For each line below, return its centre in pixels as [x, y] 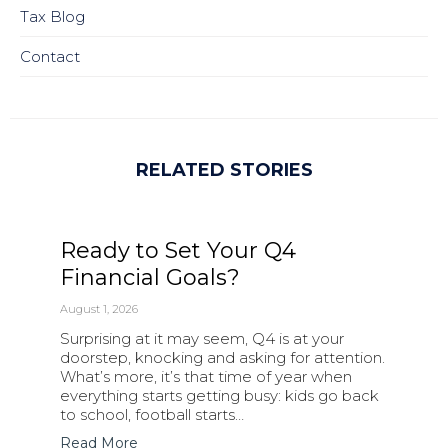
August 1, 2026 [99, 309]
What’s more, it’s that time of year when [206, 377]
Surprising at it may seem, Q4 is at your [202, 339]
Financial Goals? [150, 278]
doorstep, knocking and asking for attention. [222, 358]
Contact [50, 57]
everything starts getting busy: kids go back [219, 396]
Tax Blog [52, 17]
